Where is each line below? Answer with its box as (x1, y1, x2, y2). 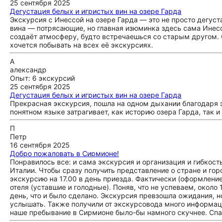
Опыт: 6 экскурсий (10, 74, 75, 82)
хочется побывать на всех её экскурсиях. (10, 41, 153, 49)
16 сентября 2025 (10, 141, 70, 149)
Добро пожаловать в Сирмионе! (10, 149, 119, 158)
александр (10, 65, 47, 74)
